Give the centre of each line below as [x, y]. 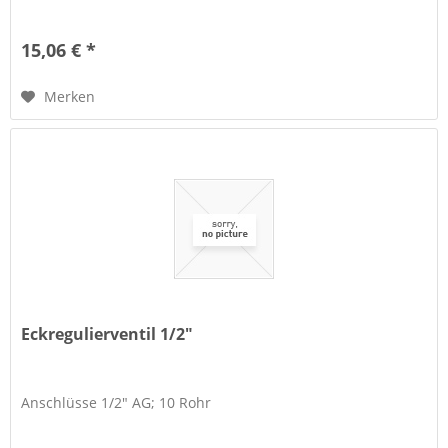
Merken [70, 96]
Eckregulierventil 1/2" [107, 334]
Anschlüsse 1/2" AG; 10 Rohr [116, 403]
